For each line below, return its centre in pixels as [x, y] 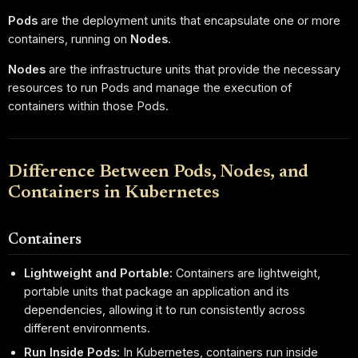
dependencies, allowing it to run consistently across [165, 310]
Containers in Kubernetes [114, 194]
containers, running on [69, 38]
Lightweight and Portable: [99, 273]
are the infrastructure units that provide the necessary [193, 70]
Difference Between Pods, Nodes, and [159, 173]
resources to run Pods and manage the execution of [150, 88]
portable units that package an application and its [157, 292]
